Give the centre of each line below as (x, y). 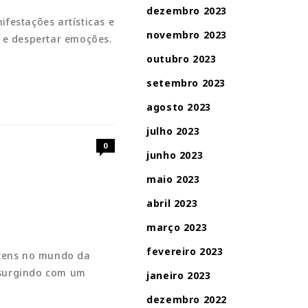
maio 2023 (173, 179)
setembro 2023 (186, 83)
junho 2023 (175, 155)
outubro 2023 (181, 59)
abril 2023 (172, 203)
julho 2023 (173, 131)
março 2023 (177, 227)
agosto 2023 (179, 107)
